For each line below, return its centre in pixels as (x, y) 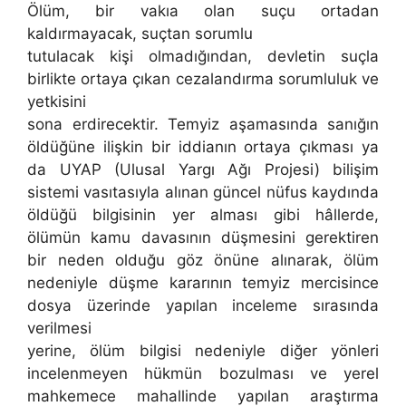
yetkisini (57, 102)
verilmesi (59, 329)
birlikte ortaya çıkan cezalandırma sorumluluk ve (203, 79)
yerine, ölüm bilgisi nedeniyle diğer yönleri (203, 351)
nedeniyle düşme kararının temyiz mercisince (203, 283)
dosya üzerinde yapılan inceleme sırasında (203, 306)
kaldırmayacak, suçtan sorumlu (140, 34)
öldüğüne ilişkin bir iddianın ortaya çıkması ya (203, 147)
